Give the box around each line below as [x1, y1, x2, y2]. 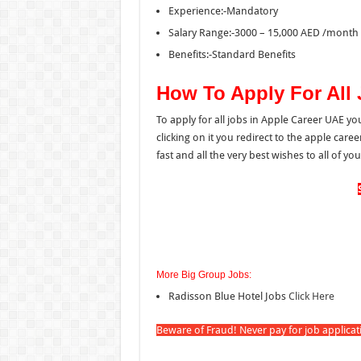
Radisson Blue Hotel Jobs [168, 289, 288, 302]
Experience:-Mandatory [168, 4, 278, 17]
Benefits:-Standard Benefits [168, 48, 296, 60]
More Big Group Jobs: [156, 268, 251, 280]
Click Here [288, 289, 334, 302]
